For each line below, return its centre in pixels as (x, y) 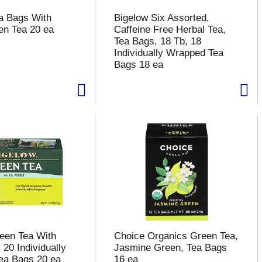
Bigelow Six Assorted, (161, 18)
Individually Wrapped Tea (168, 53)
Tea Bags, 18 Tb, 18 (157, 41)
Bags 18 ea (138, 65)
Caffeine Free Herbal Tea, (170, 30)
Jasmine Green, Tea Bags (170, 248)
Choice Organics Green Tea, (176, 236)
